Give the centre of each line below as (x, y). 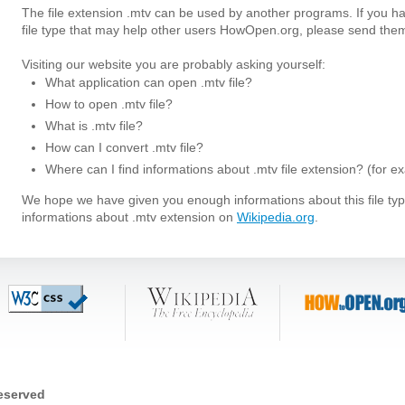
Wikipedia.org (276, 217)
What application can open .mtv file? (149, 82)
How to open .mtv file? (109, 104)
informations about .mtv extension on (129, 217)
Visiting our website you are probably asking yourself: (174, 64)
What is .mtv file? (94, 126)
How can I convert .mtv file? (124, 147)
